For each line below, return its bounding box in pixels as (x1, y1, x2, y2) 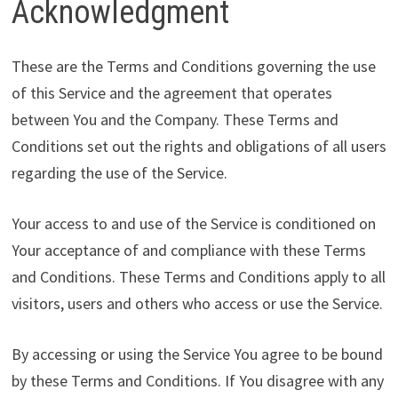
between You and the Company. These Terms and (11, 108, 338, 130)
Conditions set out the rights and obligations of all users (11, 135, 386, 156)
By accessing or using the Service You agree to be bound (11, 343, 383, 364)
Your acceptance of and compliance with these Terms (11, 239, 366, 260)
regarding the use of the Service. (11, 162, 227, 183)
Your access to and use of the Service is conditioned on (11, 212, 376, 234)
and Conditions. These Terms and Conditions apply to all (11, 266, 386, 287)
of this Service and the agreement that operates (11, 82, 332, 103)
